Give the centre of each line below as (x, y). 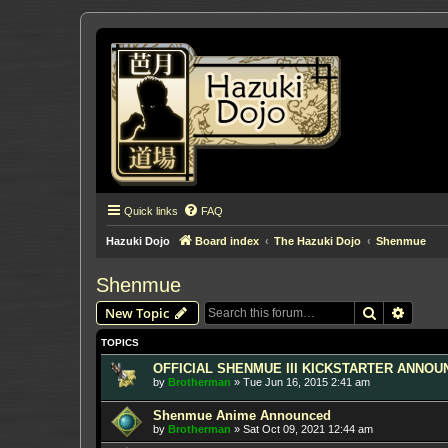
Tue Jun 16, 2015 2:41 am (306, 382)
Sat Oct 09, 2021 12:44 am (308, 428)
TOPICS (120, 342)
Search (398, 312)
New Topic (137, 313)
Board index (227, 241)
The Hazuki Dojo (317, 241)
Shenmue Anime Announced (242, 415)
